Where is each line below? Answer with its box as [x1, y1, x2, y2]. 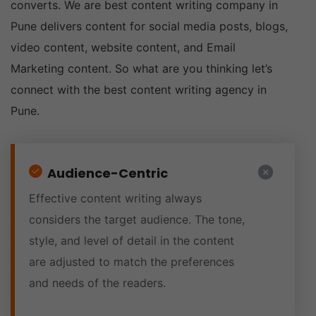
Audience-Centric [44, 164, 168, 182]
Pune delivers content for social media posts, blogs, [11, 19, 288, 33]
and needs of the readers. [29, 276, 166, 290]
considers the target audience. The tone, [29, 212, 245, 226]
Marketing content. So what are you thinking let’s [11, 61, 272, 75]
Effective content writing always [29, 191, 202, 205]
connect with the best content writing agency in [11, 83, 267, 97]
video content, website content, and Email [11, 40, 236, 54]
